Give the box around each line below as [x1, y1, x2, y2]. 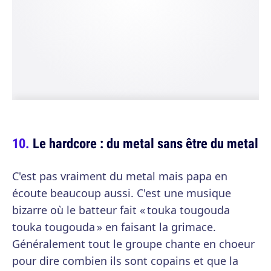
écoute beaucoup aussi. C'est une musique [12, 186, 231, 201]
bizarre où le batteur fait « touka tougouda [12, 203, 230, 218]
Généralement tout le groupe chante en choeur [12, 237, 255, 252]
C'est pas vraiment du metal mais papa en [12, 169, 227, 184]
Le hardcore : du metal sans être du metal [33, 134, 258, 153]
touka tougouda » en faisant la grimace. [12, 220, 216, 235]
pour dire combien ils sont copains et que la [12, 253, 238, 269]
